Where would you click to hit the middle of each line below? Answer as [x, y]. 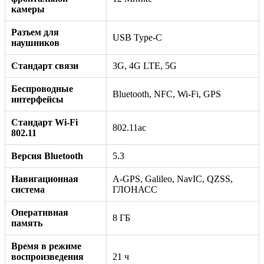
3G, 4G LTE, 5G [145, 65]
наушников [35, 42]
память [27, 223]
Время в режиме [46, 246]
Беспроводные [42, 88]
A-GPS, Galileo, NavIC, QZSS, [173, 179]
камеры [28, 9]
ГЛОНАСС [135, 189]
